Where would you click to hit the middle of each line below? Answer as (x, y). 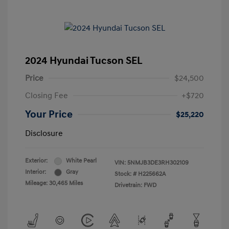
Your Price (49, 115)
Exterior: (36, 161)
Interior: (36, 172)
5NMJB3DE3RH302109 (158, 163)
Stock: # (125, 174)
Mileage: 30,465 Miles (54, 184)
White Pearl (81, 161)
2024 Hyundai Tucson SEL (84, 61)
